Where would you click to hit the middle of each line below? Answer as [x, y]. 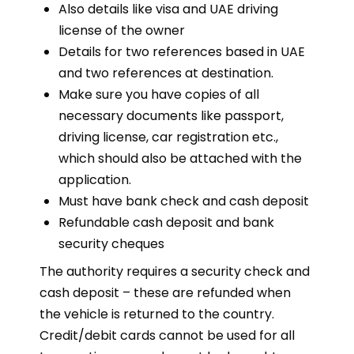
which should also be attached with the [180, 158]
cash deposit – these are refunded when [165, 292]
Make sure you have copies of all [159, 94]
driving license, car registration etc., [168, 137]
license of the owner [122, 30]
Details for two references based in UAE [182, 51]
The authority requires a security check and [175, 271]
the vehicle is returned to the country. [157, 314]
